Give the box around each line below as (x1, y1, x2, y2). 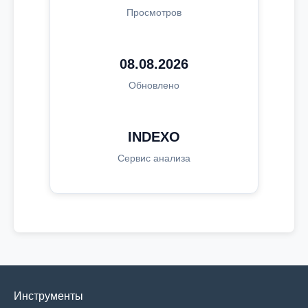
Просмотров (126, 7, 181, 18)
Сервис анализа (117, 153, 190, 164)
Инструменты (14, 290, 83, 302)
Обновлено (128, 80, 179, 91)
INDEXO (127, 129, 180, 144)
